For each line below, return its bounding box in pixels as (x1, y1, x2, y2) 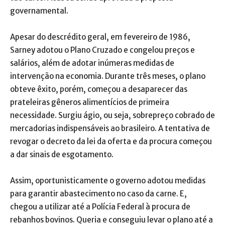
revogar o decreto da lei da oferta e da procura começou (10, 136, 212, 146)
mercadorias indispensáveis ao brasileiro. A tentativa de (10, 123, 210, 133)
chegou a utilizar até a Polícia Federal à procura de (10, 201, 190, 211)
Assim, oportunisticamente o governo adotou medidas (10, 175, 205, 185)
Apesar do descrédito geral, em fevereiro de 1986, (10, 32, 190, 42)
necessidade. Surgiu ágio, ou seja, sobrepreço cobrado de (10, 110, 215, 120)
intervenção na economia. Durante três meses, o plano (10, 71, 205, 81)
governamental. (10, 6, 68, 16)
